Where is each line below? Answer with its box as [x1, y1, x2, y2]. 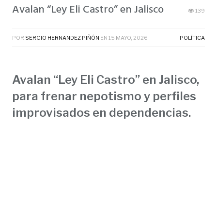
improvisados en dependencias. [12, 106, 191, 120]
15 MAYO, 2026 [108, 34, 148, 42]
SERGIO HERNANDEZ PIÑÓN [25, 34, 99, 42]
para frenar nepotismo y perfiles [12, 89, 196, 104]
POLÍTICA [180, 34, 205, 42]
